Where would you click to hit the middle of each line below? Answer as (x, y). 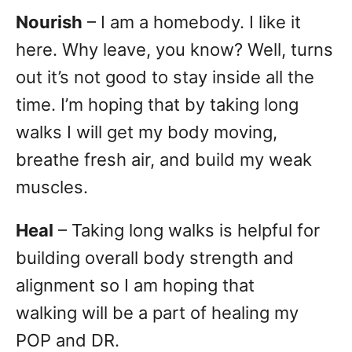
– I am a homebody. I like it (192, 22)
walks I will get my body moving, (147, 132)
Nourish (49, 22)
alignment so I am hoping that (135, 286)
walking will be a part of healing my (157, 313)
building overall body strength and (155, 258)
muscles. (52, 187)
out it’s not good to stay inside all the (165, 77)
